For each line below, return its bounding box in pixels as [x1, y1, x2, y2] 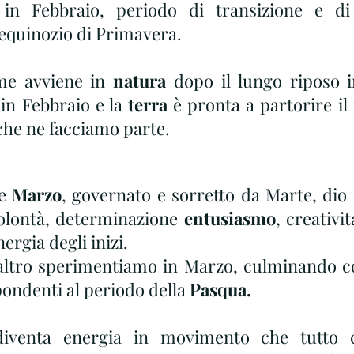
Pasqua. [190, 277, 251, 301]
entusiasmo [178, 206, 276, 230]
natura [113, 69, 175, 92]
